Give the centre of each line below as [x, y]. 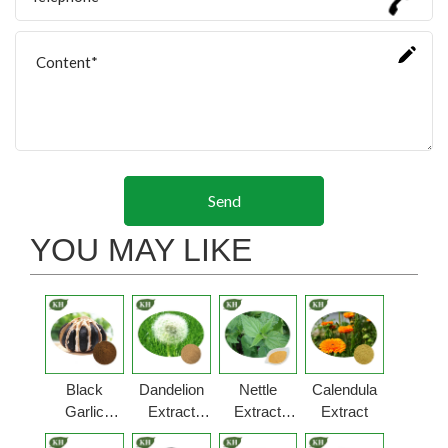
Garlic [84, 411]
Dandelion [171, 389]
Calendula [345, 389]
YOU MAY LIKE [141, 249]
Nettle [257, 389]
